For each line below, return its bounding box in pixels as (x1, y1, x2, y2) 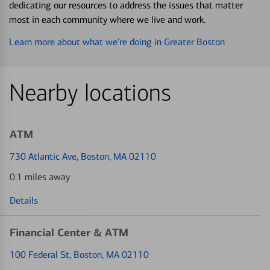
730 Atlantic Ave (10, 151, 77, 162)
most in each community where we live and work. (9, 14, 206, 25)
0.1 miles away (10, 171, 70, 183)
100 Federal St (10, 249, 69, 260)
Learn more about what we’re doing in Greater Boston (9, 36, 225, 48)
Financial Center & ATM (10, 226, 128, 239)
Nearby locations (9, 79, 171, 107)
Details (10, 195, 38, 206)
